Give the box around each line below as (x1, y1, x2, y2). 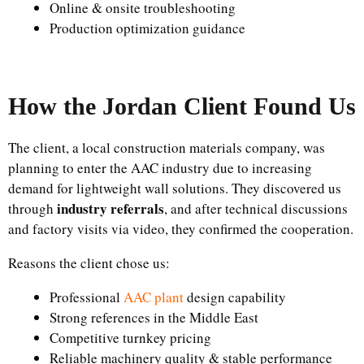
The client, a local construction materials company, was (8, 137, 325, 157)
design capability (184, 287, 286, 306)
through (8, 198, 57, 218)
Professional (50, 287, 123, 306)
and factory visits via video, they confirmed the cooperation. (8, 219, 353, 238)
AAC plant (123, 287, 184, 306)
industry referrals (57, 197, 164, 219)
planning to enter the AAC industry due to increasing (8, 158, 312, 177)
